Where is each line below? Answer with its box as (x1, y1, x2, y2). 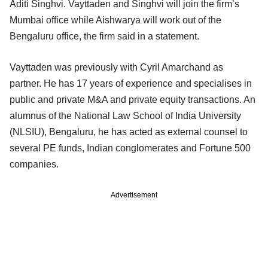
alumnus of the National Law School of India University (10, 111, 241, 121)
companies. (10, 159, 61, 170)
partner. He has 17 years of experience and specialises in (10, 78, 252, 89)
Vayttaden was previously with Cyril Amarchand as (10, 62, 223, 73)
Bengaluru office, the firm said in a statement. (10, 31, 202, 42)
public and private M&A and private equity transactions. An (10, 95, 255, 105)
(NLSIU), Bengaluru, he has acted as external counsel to (10, 127, 248, 138)
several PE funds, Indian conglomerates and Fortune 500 (10, 143, 251, 154)
